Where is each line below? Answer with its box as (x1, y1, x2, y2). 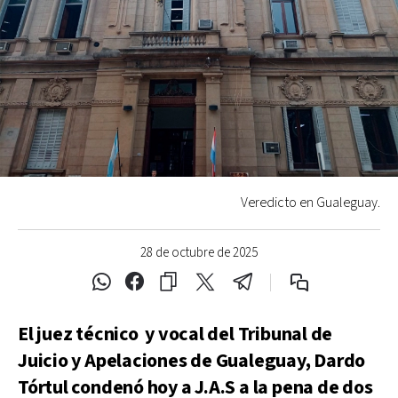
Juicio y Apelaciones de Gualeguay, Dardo (18, 347, 366, 374)
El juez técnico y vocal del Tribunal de (18, 321, 333, 347)
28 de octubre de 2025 (140, 243, 258, 261)
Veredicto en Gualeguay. (241, 193, 380, 212)
